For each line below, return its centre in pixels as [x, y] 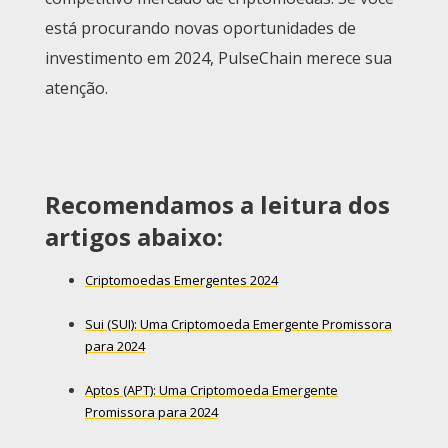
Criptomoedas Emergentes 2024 [181, 280]
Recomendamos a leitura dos [217, 205]
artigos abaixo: [134, 237]
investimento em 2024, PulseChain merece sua [218, 58]
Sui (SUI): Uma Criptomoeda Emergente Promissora [238, 324]
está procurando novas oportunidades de [200, 28]
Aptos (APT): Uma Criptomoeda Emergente [211, 390]
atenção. [76, 88]
